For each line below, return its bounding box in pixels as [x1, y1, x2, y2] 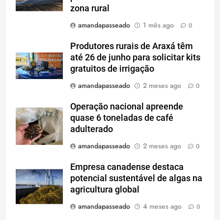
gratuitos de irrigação [70, 63, 154, 74]
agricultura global [70, 184, 139, 194]
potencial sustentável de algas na [70, 173, 202, 183]
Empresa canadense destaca [70, 162, 184, 172]
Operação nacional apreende [70, 101, 183, 111]
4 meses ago [143, 201, 182, 211]
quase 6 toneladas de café [70, 112, 173, 123]
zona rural [70, 3, 110, 13]
